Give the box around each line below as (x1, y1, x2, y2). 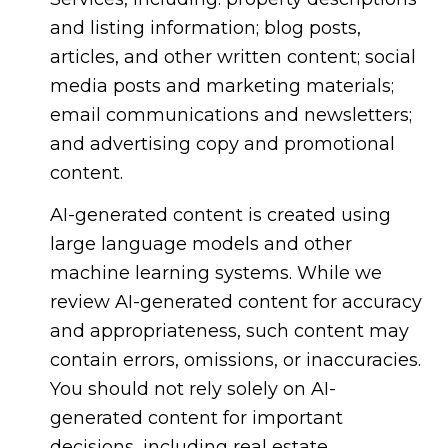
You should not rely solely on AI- (49, 377, 336, 400)
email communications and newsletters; (49, 104, 412, 127)
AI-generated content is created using (49, 203, 391, 226)
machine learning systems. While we (49, 261, 382, 284)
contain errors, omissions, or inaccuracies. (49, 348, 421, 371)
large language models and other (49, 232, 352, 255)
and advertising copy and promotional (49, 133, 395, 156)
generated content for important (49, 406, 343, 429)
